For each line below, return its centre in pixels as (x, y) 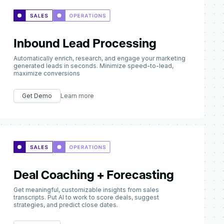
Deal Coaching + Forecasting (94, 174)
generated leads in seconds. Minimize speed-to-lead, (94, 65)
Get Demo (37, 95)
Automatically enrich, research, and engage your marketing (100, 58)
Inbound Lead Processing (85, 42)
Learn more (77, 96)
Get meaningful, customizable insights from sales (86, 189)
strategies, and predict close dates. (66, 204)
